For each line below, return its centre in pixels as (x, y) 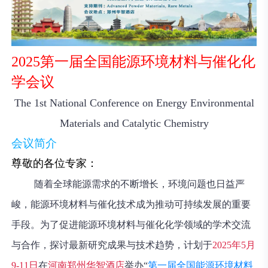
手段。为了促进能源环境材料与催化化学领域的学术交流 (131, 225)
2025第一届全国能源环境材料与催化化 (134, 62)
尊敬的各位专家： (55, 164)
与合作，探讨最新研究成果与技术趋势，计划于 (112, 245)
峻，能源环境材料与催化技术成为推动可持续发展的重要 (131, 205)
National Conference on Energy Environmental (150, 103)
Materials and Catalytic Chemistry (134, 124)
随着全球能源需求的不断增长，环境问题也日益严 (140, 184)
